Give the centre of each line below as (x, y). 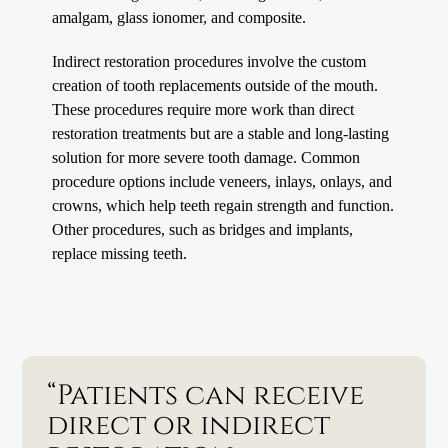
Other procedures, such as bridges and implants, (203, 229)
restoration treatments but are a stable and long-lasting (221, 133)
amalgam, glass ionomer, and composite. (179, 17)
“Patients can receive (206, 395)
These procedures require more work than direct (203, 109)
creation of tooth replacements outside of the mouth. (215, 85)
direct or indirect (189, 425)
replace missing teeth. (120, 253)
